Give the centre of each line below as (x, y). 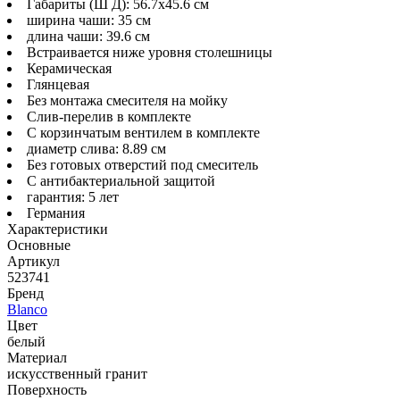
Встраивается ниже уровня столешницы (150, 52)
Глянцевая (58, 84)
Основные (39, 245)
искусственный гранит (77, 373)
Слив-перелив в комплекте (109, 116)
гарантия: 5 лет (73, 196)
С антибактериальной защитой (121, 180)
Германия (56, 212)
